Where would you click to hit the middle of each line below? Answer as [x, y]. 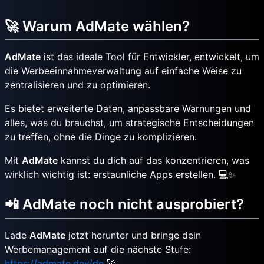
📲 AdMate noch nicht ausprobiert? [124, 204]
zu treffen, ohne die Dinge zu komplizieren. [101, 137]
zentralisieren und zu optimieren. [77, 85]
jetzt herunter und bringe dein [133, 235]
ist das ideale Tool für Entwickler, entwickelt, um [150, 57]
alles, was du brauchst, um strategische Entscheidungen [129, 123]
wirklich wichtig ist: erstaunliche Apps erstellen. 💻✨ [120, 175]
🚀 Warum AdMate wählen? [97, 27]
